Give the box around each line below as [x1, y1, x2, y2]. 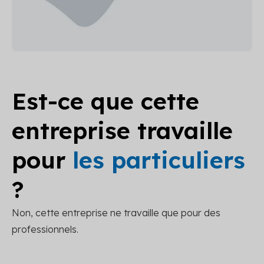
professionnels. [12, 223, 78, 235]
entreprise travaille [12, 115, 233, 145]
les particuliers [72, 145, 245, 174]
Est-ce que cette [12, 86, 199, 115]
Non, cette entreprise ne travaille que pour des [12, 206, 220, 219]
